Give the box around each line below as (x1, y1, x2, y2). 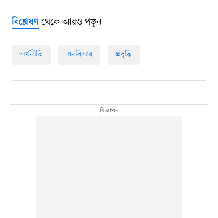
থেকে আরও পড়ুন (38, 16, 102, 29)
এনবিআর (66, 49, 92, 60)
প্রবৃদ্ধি (115, 49, 132, 60)
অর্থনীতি (19, 49, 43, 60)
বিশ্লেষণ (11, 17, 39, 29)
